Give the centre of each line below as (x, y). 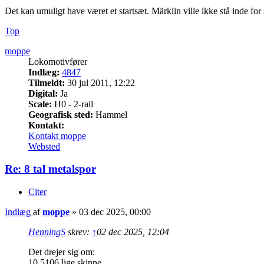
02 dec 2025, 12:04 (133, 232)
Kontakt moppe (57, 136)
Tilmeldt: (47, 82)
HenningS (47, 232)
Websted (44, 146)
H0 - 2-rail (72, 104)
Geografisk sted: (61, 114)
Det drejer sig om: (62, 252)
